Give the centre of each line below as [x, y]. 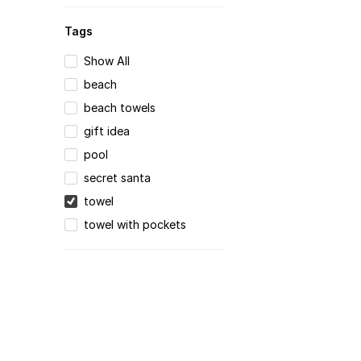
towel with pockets [135, 225]
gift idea [107, 131]
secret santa [118, 178]
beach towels [120, 108]
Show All [107, 61]
